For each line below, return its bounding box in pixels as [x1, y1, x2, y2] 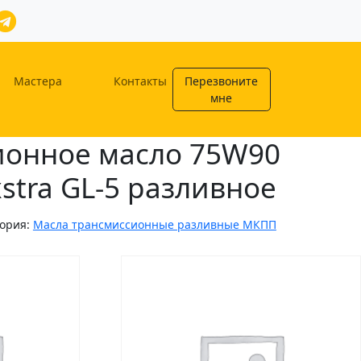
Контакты [113, 73, 167, 89]
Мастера [13, 73, 62, 89]
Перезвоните [185, 73, 258, 89]
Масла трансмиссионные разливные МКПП [32, 217, 276, 232]
